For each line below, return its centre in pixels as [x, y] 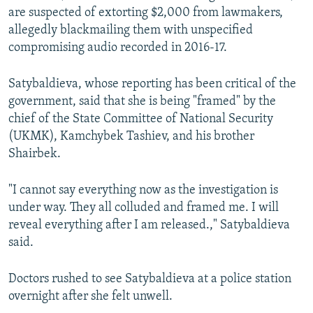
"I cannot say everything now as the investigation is [143, 190]
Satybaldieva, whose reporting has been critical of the [152, 84]
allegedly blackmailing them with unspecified [131, 30]
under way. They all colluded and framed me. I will [144, 208]
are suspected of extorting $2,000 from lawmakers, [146, 13]
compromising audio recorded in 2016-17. [118, 48]
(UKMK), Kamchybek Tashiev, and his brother [131, 136]
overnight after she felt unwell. [90, 296]
